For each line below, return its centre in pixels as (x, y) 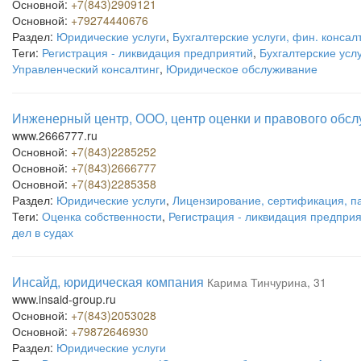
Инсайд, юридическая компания (108, 282)
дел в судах (43, 232)
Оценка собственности (102, 216)
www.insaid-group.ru (64, 299)
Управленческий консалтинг (86, 68)
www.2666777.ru (55, 135)
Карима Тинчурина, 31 (267, 282)
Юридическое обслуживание (242, 68)
